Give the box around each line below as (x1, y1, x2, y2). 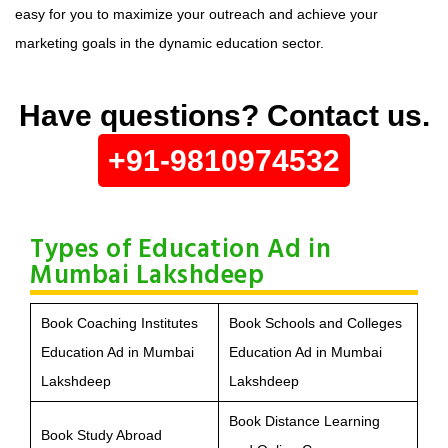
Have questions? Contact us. (18, 98, 430, 132)
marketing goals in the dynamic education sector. (15, 34, 324, 51)
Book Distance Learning (229, 412, 380, 429)
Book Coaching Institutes (41, 314, 198, 331)
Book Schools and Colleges (229, 314, 402, 331)
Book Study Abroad (41, 426, 162, 443)
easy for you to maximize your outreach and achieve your (15, 5, 378, 22)
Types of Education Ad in (30, 229, 331, 271)
